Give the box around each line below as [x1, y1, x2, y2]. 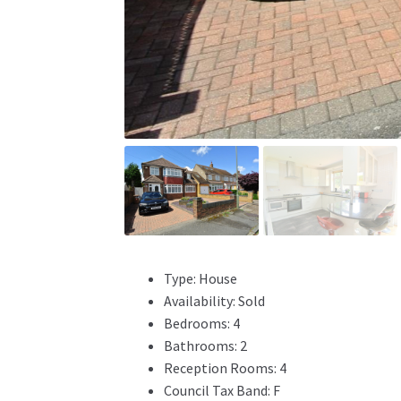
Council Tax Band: [163, 380, 270, 399]
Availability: [163, 291, 235, 310]
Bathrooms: [163, 336, 237, 354]
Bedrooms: [163, 313, 230, 332]
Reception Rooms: [163, 358, 277, 377]
